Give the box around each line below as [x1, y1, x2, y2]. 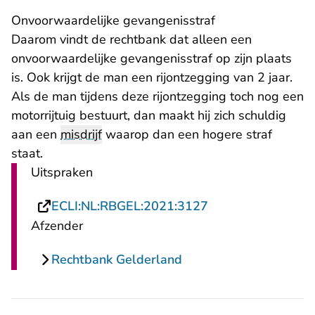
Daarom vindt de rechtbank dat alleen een [11, 31, 252, 49]
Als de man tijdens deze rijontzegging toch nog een [11, 88, 304, 105]
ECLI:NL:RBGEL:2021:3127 [51, 198, 208, 215]
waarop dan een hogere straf [102, 126, 272, 143]
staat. [11, 145, 43, 162]
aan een [11, 126, 60, 143]
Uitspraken [31, 164, 93, 181]
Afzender [31, 217, 83, 235]
